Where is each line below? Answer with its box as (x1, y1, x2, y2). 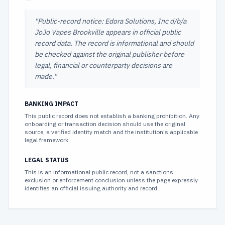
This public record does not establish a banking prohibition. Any (25, 112, 199, 120)
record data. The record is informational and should (35, 39, 194, 48)
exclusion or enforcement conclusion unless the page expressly (25, 176, 198, 184)
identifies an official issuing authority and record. (25, 184, 159, 192)
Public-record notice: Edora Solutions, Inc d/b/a (38, 17, 186, 26)
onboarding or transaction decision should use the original (25, 120, 185, 128)
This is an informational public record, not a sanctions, (25, 168, 175, 176)
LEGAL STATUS (25, 156, 69, 164)
